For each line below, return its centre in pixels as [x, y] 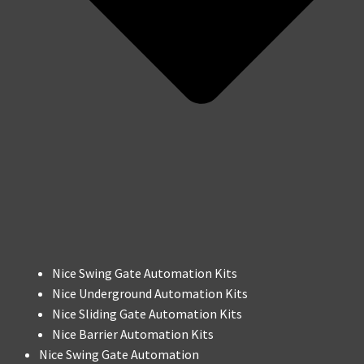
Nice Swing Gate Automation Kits [145, 273]
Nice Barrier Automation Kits [133, 334]
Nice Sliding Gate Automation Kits [147, 314]
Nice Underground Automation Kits [150, 294]
